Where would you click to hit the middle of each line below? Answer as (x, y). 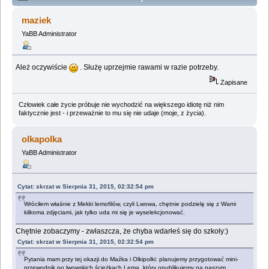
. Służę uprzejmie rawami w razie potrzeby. (149, 68)
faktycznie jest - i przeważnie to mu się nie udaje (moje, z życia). (112, 113)
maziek (37, 20)
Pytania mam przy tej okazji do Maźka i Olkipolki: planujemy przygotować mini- (131, 259)
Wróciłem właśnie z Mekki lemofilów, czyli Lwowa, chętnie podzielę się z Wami (130, 204)
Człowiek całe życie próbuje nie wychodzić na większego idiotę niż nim (121, 104)
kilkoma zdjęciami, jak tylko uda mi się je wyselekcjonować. (105, 212)
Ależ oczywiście (43, 68)
